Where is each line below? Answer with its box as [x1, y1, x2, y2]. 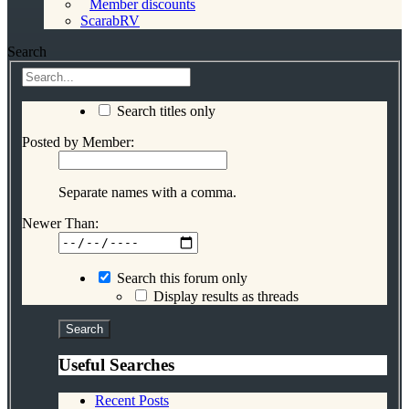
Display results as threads [150, 288, 299, 304]
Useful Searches [58, 355, 174, 375]
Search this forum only [113, 269, 247, 286]
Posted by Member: [22, 133, 134, 150]
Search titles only [113, 102, 215, 119]
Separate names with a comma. [58, 184, 236, 200]
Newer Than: [22, 215, 99, 231]
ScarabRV [80, 13, 140, 28]
